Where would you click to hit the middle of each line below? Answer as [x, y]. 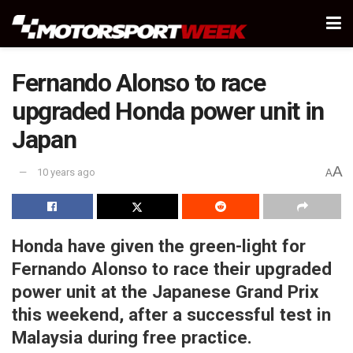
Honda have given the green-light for [159, 245]
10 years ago [66, 173]
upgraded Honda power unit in [168, 111]
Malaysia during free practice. [132, 337]
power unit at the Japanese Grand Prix [165, 291]
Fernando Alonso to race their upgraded [172, 268]
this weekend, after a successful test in [171, 314]
